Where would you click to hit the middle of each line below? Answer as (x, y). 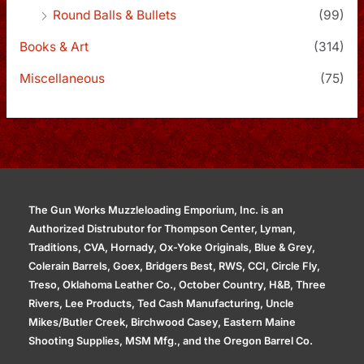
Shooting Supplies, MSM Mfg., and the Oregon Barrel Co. (171, 341)
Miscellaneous (62, 79)
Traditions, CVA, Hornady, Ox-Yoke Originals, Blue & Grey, (172, 248)
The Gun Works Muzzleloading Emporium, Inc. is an (156, 210)
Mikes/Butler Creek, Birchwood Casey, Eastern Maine (162, 323)
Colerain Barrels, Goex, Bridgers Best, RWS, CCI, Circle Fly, (174, 266)
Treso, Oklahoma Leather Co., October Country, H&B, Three (177, 285)
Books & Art (54, 47)
